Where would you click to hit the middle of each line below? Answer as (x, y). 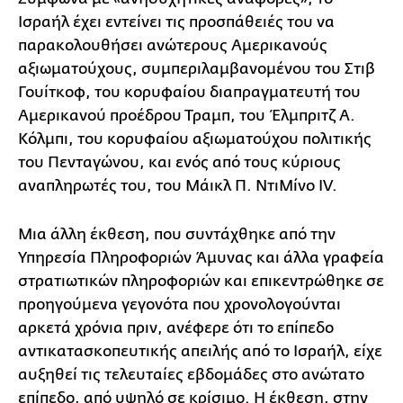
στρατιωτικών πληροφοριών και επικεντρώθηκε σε (201, 281)
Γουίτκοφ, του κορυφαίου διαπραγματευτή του (189, 92)
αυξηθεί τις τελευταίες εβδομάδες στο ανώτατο (191, 374)
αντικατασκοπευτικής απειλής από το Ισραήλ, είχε (200, 351)
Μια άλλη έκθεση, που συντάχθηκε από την (177, 234)
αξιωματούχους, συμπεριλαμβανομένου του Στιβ (197, 68)
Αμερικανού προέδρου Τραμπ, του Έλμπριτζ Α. (187, 115)
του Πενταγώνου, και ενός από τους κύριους (179, 162)
